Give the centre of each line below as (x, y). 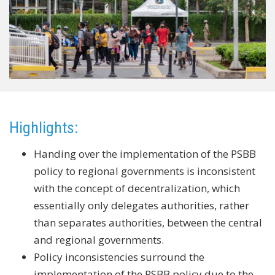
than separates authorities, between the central (148, 222)
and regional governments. (99, 239)
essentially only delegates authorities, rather (141, 205)
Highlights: (44, 127)
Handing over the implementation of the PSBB (145, 153)
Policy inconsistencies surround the (119, 257)
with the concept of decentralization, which (137, 188)
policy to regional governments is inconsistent (145, 171)
